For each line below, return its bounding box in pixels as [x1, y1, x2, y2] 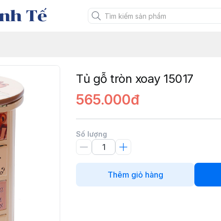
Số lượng [76, 130, 107, 138]
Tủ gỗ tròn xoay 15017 [76, 72, 193, 86]
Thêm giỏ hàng [107, 170, 163, 180]
